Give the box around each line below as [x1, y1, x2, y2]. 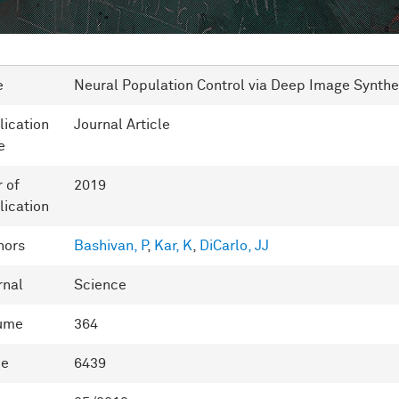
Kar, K [154, 239, 192, 253]
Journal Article [74, 118, 170, 132]
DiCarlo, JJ [199, 239, 269, 253]
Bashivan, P [74, 239, 147, 253]
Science [74, 278, 126, 292]
